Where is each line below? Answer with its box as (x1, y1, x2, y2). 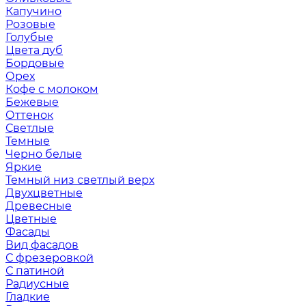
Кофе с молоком (5, 82, 98, 96)
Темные (5, 134, 50, 148)
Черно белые (5, 147, 82, 161)
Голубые (5, 30, 53, 44)
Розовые (5, 17, 55, 31)
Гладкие (5, 290, 50, 303)
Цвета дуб (5, 43, 63, 57)
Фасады (5, 225, 50, 238)
